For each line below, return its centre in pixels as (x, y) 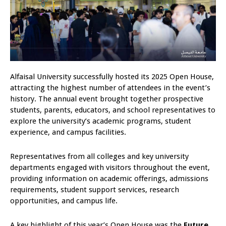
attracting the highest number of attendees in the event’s (110, 88)
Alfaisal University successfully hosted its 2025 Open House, (112, 77)
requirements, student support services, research (95, 190)
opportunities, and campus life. (64, 201)
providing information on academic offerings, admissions (109, 179)
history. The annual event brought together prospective (107, 99)
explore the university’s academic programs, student (101, 121)
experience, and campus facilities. (68, 132)
